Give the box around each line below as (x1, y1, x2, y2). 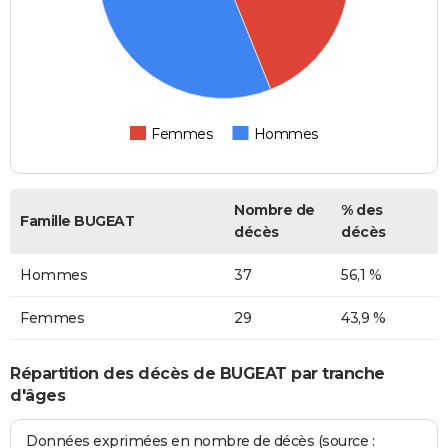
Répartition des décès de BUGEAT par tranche (10, 363, 385, 383)
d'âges (10, 385, 65, 405)
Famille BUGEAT (20, 212, 134, 231)
